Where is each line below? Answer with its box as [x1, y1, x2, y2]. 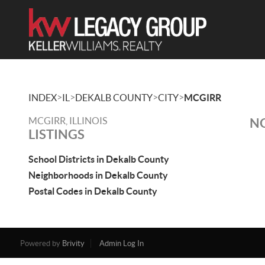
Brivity [62, 239, 85, 248]
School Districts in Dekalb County [28, 154, 169, 164]
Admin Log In [99, 239, 144, 248]
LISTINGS [28, 127, 85, 141]
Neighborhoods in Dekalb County [28, 170, 168, 180]
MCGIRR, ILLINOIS [28, 115, 107, 126]
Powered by [20, 239, 62, 248]
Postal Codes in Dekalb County [28, 186, 157, 196]
